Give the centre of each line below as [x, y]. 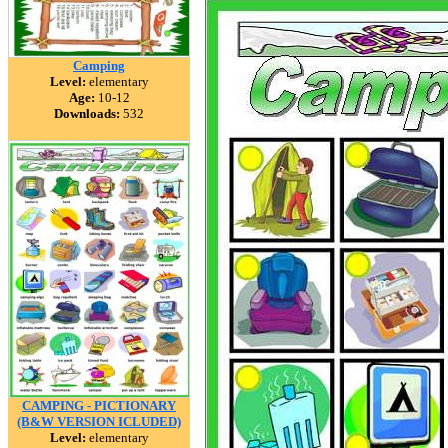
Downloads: [87, 113]
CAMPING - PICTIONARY [99, 405]
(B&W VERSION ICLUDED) [99, 421]
